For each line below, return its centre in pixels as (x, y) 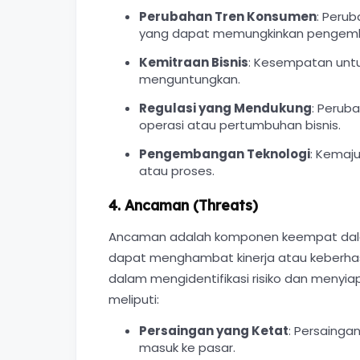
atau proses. (176, 171)
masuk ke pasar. (187, 348)
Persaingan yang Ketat (213, 331)
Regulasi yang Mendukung (225, 108)
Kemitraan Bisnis (193, 62)
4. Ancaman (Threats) (183, 205)
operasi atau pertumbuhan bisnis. (239, 125)
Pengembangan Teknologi (224, 154)
